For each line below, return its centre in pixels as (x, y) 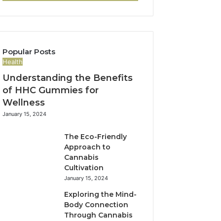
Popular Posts (29, 52)
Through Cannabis (99, 215)
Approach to (88, 147)
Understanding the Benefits (68, 78)
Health (13, 62)
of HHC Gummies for (51, 90)
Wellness (24, 103)
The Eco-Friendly (96, 137)
